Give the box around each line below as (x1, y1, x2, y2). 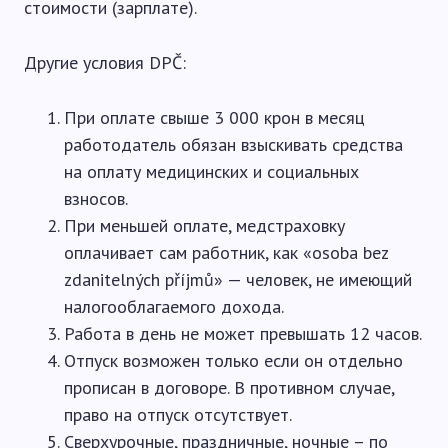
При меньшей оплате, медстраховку (64, 214, 345, 237)
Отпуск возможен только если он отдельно (64, 349, 403, 372)
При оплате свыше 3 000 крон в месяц (64, 106, 365, 129)
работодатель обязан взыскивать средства (64, 133, 403, 156)
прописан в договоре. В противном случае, (64, 376, 394, 399)
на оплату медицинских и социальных (64, 160, 359, 183)
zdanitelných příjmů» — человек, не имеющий (64, 268, 412, 291)
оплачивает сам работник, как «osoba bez (64, 241, 388, 264)
